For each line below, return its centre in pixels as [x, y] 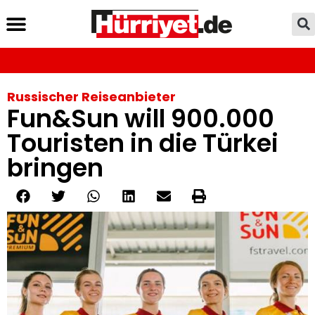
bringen [55, 168]
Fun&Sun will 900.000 [141, 118]
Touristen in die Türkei [143, 143]
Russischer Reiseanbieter [91, 97]
